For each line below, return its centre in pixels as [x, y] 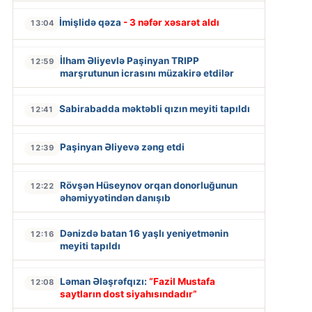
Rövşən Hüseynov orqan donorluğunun [148, 185]
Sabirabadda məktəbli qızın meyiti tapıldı [154, 108]
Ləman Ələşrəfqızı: [104, 281]
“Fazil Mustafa [182, 281]
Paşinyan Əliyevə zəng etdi [122, 147]
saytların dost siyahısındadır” [128, 294]
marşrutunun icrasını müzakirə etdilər [147, 73]
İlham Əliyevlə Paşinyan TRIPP [129, 60]
